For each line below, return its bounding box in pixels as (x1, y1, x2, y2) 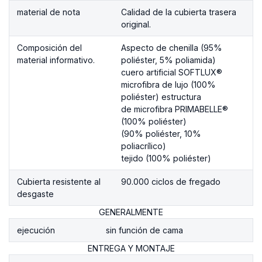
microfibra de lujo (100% (121, 79, 216, 89)
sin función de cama (106, 225, 183, 235)
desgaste (17, 188, 54, 199)
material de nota (17, 6, 80, 17)
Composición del (17, 42, 82, 53)
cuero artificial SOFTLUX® (121, 67, 222, 77)
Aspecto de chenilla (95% (121, 42, 222, 53)
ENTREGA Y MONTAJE (87, 243, 175, 253)
